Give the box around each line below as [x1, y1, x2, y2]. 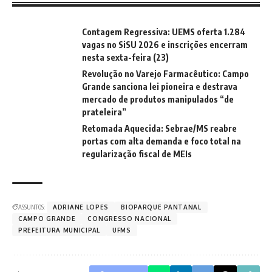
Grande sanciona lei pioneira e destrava [82, 81, 237, 92]
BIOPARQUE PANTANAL [121, 203, 202, 211]
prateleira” [82, 107, 126, 118]
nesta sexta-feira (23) [82, 52, 169, 63]
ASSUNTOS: [18, 203, 45, 211]
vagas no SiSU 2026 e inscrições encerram [82, 39, 248, 50]
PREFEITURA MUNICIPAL [18, 226, 100, 234]
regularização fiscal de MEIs [82, 149, 192, 160]
